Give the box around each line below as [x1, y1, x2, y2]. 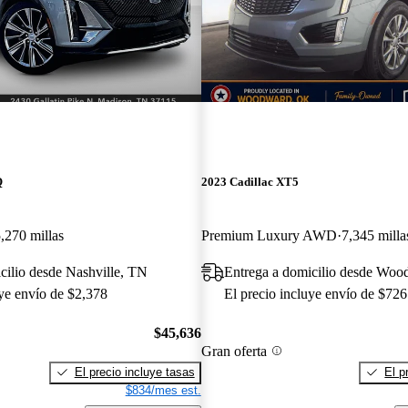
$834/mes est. [125, 382, 201, 397]
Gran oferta [200, 342, 267, 359]
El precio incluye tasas [74, 364, 195, 379]
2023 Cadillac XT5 [200, 175, 299, 189]
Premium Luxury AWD [200, 228, 337, 244]
